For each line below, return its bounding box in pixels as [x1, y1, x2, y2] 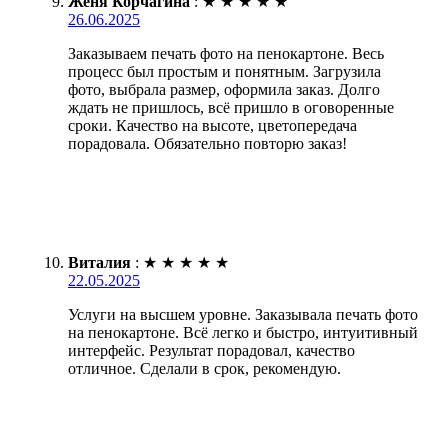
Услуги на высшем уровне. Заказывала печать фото [68, 305, 418, 323]
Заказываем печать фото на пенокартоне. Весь [68, 44, 384, 62]
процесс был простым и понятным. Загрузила [68, 62, 381, 80]
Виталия [68, 253, 131, 271]
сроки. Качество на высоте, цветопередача [68, 116, 357, 134]
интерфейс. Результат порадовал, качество [68, 341, 355, 359]
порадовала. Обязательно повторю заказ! [68, 134, 347, 152]
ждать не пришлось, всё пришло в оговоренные [68, 98, 394, 116]
